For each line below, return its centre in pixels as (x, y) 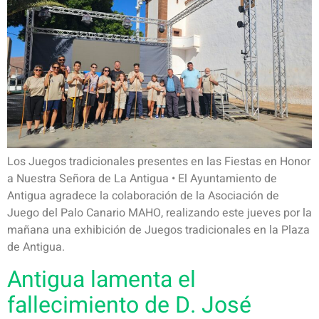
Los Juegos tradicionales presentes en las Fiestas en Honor (159, 162)
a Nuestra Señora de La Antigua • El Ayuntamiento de (142, 179)
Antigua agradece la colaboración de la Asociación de (143, 196)
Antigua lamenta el (101, 279)
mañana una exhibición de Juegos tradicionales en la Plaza (158, 230)
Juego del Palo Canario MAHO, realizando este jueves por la (159, 213)
